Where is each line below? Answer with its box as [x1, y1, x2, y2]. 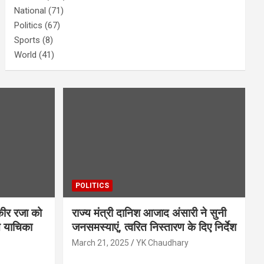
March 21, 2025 [71, 237, 129, 247]
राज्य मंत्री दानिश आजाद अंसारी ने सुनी [71, 206, 226, 220]
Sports [14, 35, 41, 46]
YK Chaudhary [136, 237, 189, 247]
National [14, 5, 47, 16]
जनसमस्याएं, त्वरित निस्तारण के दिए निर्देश [71, 220, 236, 234]
